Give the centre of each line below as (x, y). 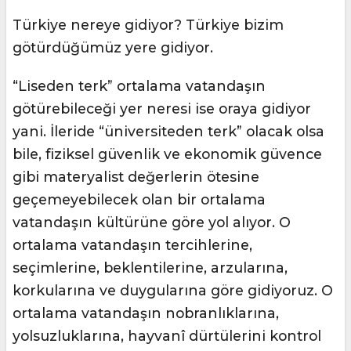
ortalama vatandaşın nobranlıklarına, (146, 313)
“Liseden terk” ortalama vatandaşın (139, 86)
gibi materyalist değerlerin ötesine (136, 177)
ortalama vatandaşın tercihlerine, (132, 245)
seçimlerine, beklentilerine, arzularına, (150, 268)
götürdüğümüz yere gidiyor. (113, 48)
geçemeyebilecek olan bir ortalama (139, 200)
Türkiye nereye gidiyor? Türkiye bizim (148, 25)
